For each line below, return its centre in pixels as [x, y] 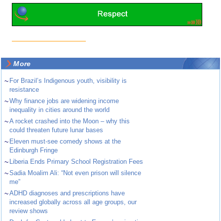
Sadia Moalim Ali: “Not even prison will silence [75, 173]
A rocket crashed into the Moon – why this [70, 121]
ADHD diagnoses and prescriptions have [67, 193]
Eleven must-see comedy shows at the [65, 142]
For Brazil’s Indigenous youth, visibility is [68, 81]
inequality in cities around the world [60, 110]
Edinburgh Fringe [34, 150]
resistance [24, 90]
